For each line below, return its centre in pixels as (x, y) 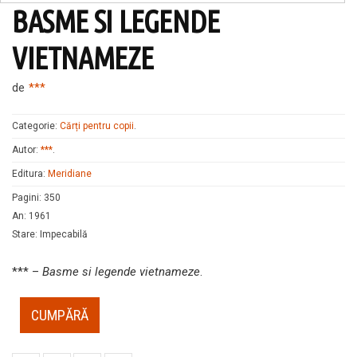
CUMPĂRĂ (60, 315)
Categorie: (36, 126)
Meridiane (70, 174)
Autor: (26, 150)
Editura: (30, 174)
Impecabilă (64, 235)
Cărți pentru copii (97, 126)
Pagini (25, 198)
